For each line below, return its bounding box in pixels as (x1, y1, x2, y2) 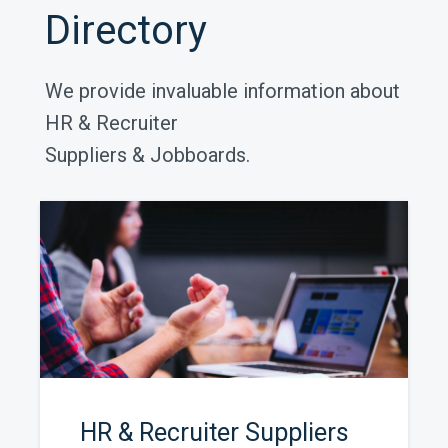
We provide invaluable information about (45, 79, 401, 104)
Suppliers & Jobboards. (45, 143, 251, 168)
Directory (45, 7, 208, 55)
